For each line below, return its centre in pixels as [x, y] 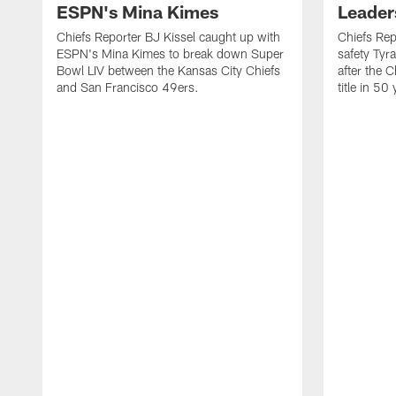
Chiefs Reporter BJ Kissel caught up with [168, 36]
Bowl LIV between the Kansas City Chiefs [168, 70]
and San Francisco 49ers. [128, 87]
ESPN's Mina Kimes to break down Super [170, 53]
